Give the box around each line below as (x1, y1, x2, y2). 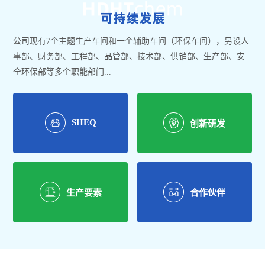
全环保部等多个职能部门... (13, 67, 112, 76)
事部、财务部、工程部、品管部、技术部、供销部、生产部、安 (13, 51, 245, 61)
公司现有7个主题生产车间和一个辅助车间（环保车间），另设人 (13, 36, 250, 46)
